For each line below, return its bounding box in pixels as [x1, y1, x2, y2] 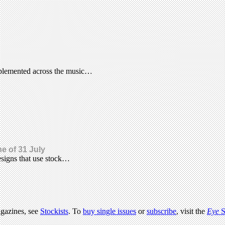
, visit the [176, 207, 207, 216]
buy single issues [83, 207, 136, 216]
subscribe [147, 207, 176, 216]
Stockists [40, 207, 68, 216]
